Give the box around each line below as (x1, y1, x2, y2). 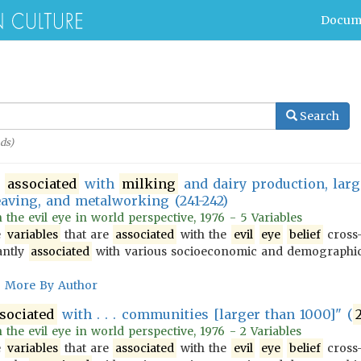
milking (122, 176, 176, 192)
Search (300, 109, 339, 123)
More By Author (5, 278, 98, 293)
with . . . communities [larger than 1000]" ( (56, 306, 353, 322)
